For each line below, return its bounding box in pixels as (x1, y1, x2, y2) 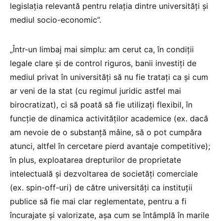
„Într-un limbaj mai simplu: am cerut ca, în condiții (10, 44, 194, 54)
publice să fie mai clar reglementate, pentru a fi (10, 196, 186, 206)
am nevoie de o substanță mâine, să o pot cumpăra (10, 127, 202, 137)
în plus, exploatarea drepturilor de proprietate (10, 154, 181, 165)
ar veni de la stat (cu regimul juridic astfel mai (10, 85, 181, 96)
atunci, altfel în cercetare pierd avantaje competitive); (10, 141, 210, 151)
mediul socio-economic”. (10, 14, 101, 25)
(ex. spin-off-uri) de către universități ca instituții (10, 182, 192, 192)
